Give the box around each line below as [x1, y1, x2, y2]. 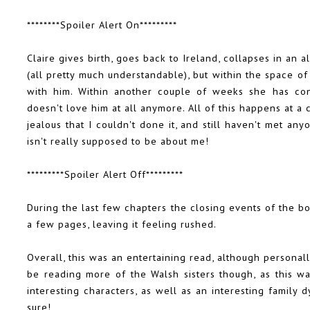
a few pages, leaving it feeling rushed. [27, 217, 217, 231]
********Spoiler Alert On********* [27, 18, 177, 32]
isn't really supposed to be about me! [27, 134, 209, 148]
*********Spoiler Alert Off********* [27, 167, 183, 181]
